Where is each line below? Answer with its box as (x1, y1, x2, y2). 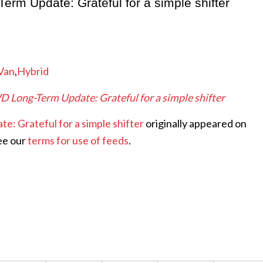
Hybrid (17, 65, 49, 78)
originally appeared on (144, 116, 247, 130)
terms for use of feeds (28, 133, 129, 147)
